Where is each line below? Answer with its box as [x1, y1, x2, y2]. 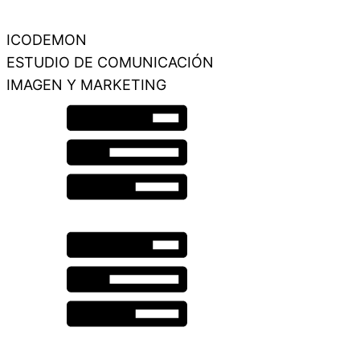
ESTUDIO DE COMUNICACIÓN [6, 54, 214, 71]
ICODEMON [6, 31, 87, 48]
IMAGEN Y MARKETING [6, 76, 166, 93]
